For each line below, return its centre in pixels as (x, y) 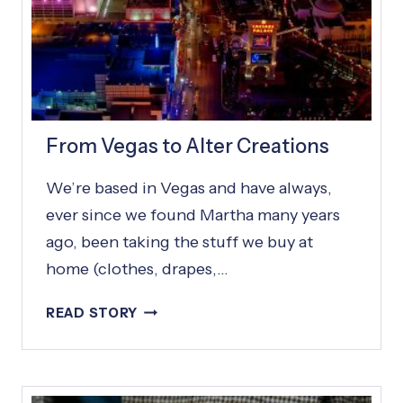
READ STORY (92, 313)
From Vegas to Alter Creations (188, 146)
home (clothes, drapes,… (137, 269)
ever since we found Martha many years (193, 215)
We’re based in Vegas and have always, (189, 188)
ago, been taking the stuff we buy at (179, 242)
